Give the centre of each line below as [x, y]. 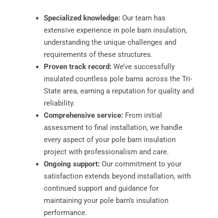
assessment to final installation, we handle [113, 127]
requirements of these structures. [98, 54]
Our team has [143, 18]
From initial [142, 115]
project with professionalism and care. [106, 152]
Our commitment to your [140, 164]
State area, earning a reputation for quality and [118, 91]
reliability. [59, 103]
